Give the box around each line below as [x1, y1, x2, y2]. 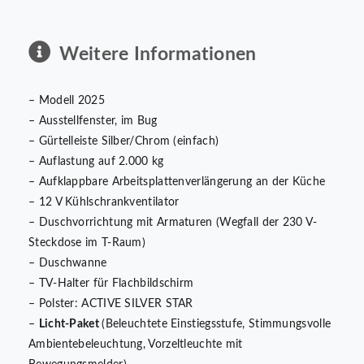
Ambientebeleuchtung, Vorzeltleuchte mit [28, 339, 243, 351]
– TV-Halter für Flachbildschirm [28, 278, 194, 290]
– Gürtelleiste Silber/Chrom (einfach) [28, 136, 219, 148]
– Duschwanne [28, 258, 107, 270]
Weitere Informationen [59, 45, 257, 64]
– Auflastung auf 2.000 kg [28, 156, 164, 168]
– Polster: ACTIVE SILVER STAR [28, 298, 193, 310]
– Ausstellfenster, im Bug [28, 115, 158, 128]
